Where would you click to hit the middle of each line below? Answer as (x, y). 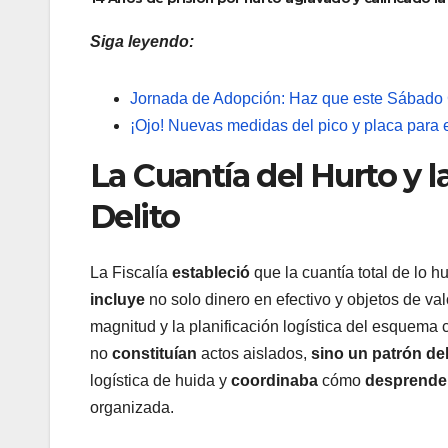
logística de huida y (160, 381)
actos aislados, (254, 354)
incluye (117, 300)
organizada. (132, 408)
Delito (135, 216)
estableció (211, 273)
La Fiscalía (131, 273)
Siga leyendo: (142, 41)
